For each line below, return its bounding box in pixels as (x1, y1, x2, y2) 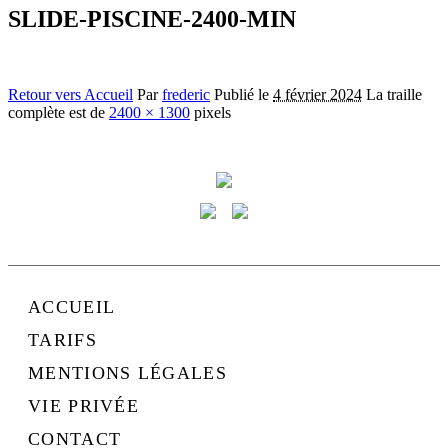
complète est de (8, 104, 109, 122)
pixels (190, 104, 231, 122)
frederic (162, 86, 210, 104)
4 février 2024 (273, 86, 362, 104)
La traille (366, 86, 422, 104)
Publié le (214, 86, 273, 104)
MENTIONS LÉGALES (28, 363, 227, 384)
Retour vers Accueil (8, 86, 133, 104)
